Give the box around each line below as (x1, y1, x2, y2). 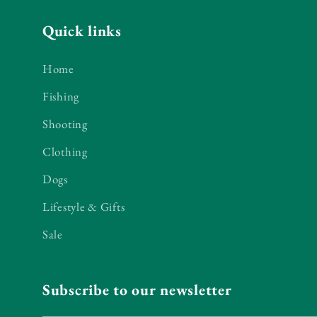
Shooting (42, 116, 88, 132)
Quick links (42, 21, 122, 41)
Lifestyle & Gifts (42, 199, 125, 215)
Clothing (42, 144, 88, 160)
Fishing (42, 88, 80, 105)
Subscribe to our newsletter (42, 279, 232, 300)
